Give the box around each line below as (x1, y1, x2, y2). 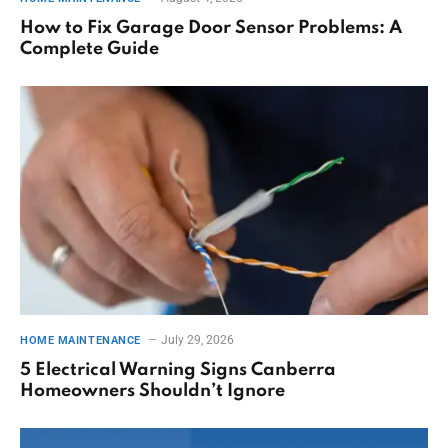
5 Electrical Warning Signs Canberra (20, 361, 336, 380)
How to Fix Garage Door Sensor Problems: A (20, 18, 402, 37)
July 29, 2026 (160, 333, 234, 348)
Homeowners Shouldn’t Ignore (20, 382, 285, 401)
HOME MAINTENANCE (20, 334, 141, 348)
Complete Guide (20, 39, 159, 58)
